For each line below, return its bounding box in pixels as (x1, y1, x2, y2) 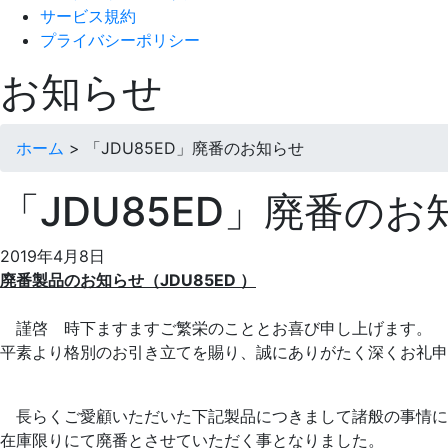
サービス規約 (40, 6, 136, 26)
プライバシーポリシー (40, 30, 200, 50)
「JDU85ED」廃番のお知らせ (85, 138, 304, 158)
